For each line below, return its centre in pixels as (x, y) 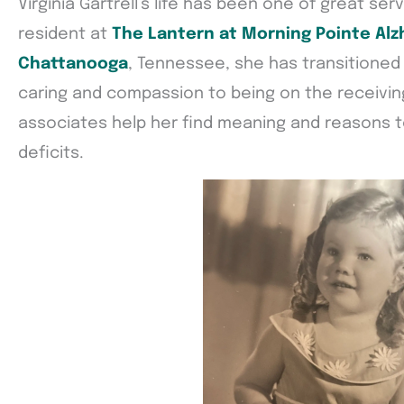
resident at (65, 34)
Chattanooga (73, 64)
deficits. (51, 153)
